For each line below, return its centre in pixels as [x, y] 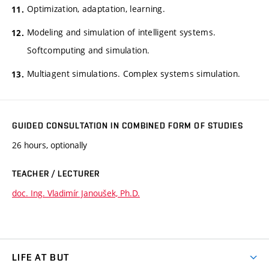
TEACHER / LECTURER [56, 174]
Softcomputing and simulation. [89, 50]
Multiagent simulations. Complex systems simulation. [134, 73]
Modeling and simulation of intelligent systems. [122, 32]
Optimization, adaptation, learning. [96, 9]
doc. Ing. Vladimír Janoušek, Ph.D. [76, 193]
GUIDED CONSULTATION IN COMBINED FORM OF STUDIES [128, 126]
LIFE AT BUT [41, 258]
